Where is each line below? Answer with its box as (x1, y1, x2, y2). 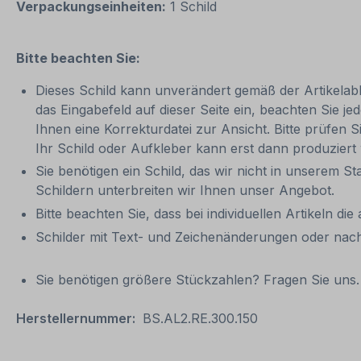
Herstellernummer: (16, 309, 135, 326)
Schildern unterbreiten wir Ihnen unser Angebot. (35, 182, 342, 199)
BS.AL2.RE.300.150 (143, 309, 258, 326)
